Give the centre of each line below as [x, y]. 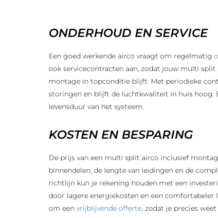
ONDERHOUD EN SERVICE [128, 33]
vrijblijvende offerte [109, 208]
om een [63, 208]
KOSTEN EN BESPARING [121, 135]
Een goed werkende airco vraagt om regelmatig [131, 56]
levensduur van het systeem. [96, 107]
